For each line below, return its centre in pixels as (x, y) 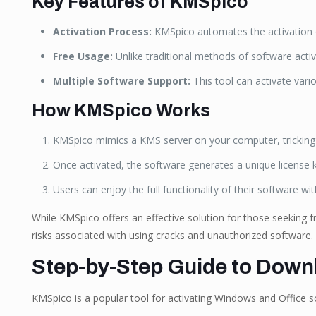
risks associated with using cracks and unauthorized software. (172, 235)
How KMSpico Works (121, 110)
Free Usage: (83, 56)
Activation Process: (102, 31)
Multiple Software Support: (121, 81)
